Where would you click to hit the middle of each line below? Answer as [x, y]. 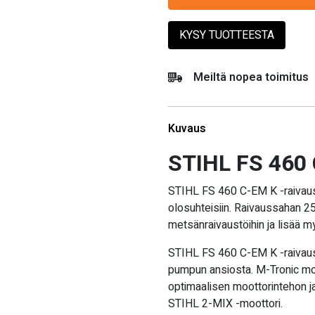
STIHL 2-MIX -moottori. [225, 303]
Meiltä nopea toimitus [251, 77]
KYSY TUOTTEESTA [227, 35]
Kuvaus [187, 128]
